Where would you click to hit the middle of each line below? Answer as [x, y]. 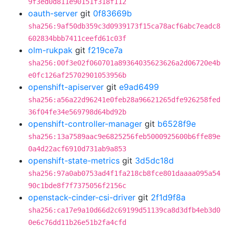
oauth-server [53, 13]
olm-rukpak [50, 50]
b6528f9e [177, 124]
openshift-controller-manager [85, 124]
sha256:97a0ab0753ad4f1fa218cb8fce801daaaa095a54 [124, 173]
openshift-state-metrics [74, 161]
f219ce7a [105, 50]
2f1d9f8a [168, 197]
